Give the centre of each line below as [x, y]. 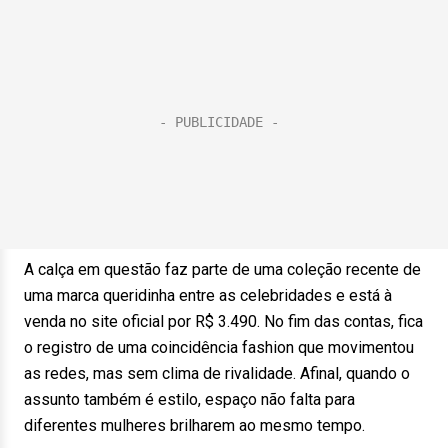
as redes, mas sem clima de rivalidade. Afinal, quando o [217, 373]
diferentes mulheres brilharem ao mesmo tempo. [194, 425]
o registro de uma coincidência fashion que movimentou [219, 347]
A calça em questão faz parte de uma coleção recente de [222, 269]
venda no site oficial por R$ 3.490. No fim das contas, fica [223, 321]
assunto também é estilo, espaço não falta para [189, 399]
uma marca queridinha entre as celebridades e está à [208, 295]
